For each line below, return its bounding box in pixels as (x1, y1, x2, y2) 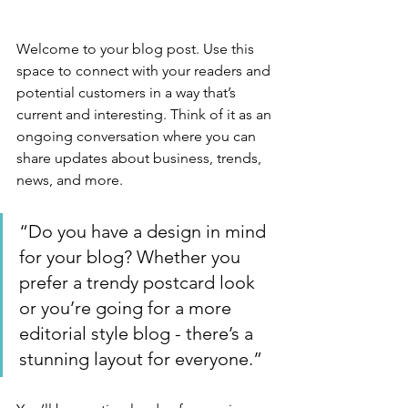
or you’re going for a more (19, 296, 236, 319)
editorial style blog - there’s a (19, 321, 258, 344)
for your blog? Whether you (19, 245, 245, 268)
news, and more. (16, 170, 127, 189)
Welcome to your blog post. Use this (16, 39, 258, 57)
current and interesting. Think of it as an (16, 105, 275, 123)
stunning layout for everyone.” (19, 347, 262, 370)
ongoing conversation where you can (16, 127, 260, 145)
